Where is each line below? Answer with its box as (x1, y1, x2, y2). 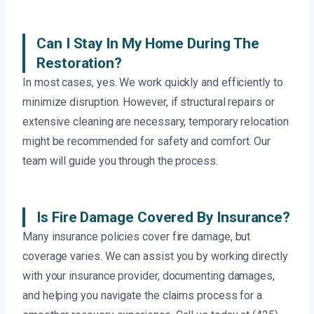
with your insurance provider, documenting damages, (22, 269, 275, 283)
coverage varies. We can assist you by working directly (22, 250, 288, 264)
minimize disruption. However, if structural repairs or (22, 95, 275, 109)
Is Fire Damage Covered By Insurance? (36, 209, 291, 226)
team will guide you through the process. (22, 154, 218, 168)
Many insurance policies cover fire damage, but (22, 230, 251, 244)
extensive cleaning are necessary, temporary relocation (22, 115, 289, 129)
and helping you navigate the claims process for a (22, 289, 263, 303)
